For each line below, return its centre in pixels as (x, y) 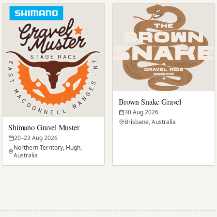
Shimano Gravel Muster (44, 127)
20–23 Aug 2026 (36, 138)
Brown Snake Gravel (150, 101)
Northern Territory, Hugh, (47, 148)
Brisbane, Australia (150, 122)
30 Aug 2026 (141, 112)
